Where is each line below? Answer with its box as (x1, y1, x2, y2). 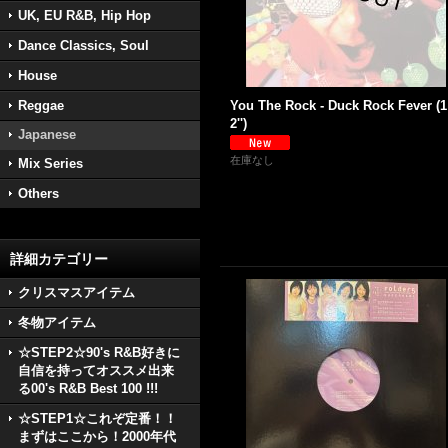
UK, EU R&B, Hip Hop (18, 8, 151, 23)
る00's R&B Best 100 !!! (18, 381, 158, 396)
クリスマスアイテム (18, 285, 135, 300)
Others (18, 186, 59, 201)
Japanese (18, 127, 76, 142)
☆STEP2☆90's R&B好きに (18, 345, 180, 360)
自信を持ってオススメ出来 (18, 363, 174, 378)
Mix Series (18, 156, 83, 171)
